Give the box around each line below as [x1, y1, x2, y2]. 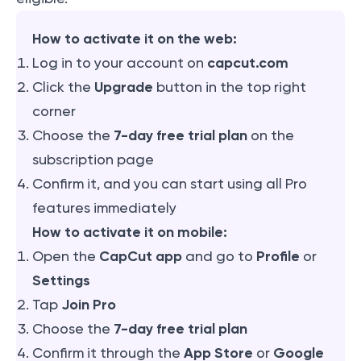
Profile [256, 247, 300, 266]
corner [32, 103, 76, 120]
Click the [32, 79, 94, 96]
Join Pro [61, 296, 116, 314]
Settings [32, 272, 90, 290]
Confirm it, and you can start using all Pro [32, 176, 307, 193]
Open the [32, 248, 99, 265]
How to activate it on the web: [32, 30, 237, 48]
